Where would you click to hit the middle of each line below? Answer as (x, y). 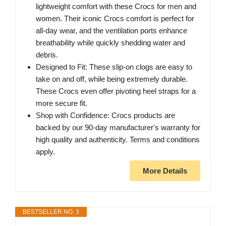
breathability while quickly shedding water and (110, 42)
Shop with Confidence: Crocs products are (105, 115)
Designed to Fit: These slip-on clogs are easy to (114, 67)
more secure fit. (62, 103)
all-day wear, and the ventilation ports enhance (111, 30)
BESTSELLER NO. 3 (51, 212)
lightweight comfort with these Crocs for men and (116, 6)
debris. (47, 54)
